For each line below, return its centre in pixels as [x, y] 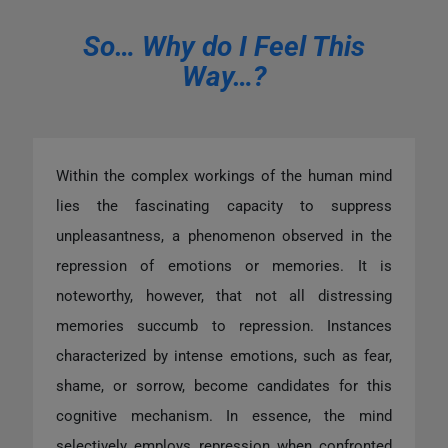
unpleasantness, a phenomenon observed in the [224, 235]
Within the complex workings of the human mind [224, 175]
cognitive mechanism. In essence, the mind [224, 415]
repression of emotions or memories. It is [224, 265]
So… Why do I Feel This [224, 46]
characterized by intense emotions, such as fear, [224, 355]
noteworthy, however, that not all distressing [224, 295]
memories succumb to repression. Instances [224, 325]
